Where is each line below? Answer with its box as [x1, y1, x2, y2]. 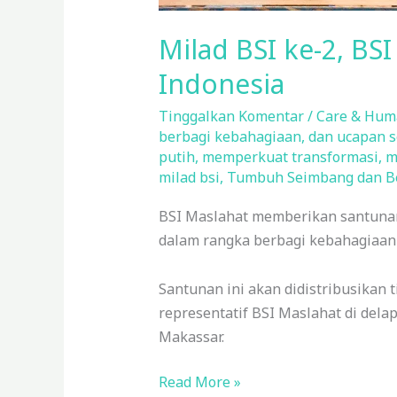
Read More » [158, 372, 241, 393]
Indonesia [158, 65, 284, 102]
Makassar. [158, 327, 224, 347]
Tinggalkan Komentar [158, 105, 304, 126]
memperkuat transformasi [201, 146, 378, 167]
